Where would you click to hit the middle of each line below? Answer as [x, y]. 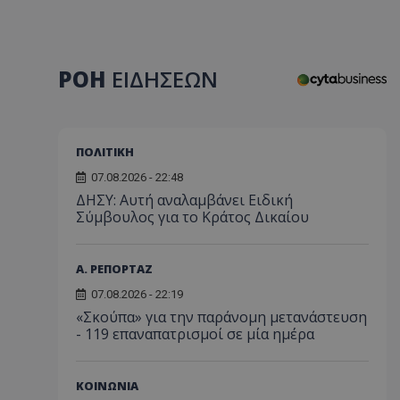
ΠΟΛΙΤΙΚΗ [105, 151]
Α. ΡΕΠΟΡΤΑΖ [114, 268]
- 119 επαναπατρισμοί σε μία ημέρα [195, 333]
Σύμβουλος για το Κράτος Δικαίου [192, 217]
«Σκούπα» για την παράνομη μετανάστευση [221, 317]
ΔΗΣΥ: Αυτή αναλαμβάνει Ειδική [184, 200]
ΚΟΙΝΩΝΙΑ [107, 385]
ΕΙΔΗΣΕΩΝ [165, 79]
